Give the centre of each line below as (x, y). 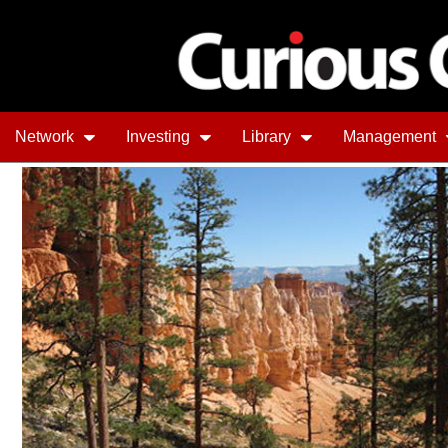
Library (268, 136)
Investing (160, 136)
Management (391, 136)
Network (46, 136)
